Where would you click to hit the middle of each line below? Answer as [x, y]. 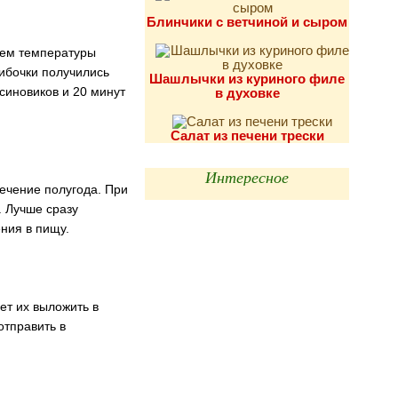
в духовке [247, 93]
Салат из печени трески [247, 135]
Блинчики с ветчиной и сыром [247, 22]
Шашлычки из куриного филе [247, 79]
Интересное [247, 177]
